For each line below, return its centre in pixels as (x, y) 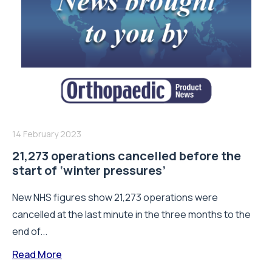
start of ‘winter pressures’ (89, 170)
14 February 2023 (47, 134)
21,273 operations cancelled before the (127, 155)
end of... (30, 231)
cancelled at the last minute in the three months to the (131, 214)
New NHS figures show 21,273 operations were (115, 197)
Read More (37, 254)
